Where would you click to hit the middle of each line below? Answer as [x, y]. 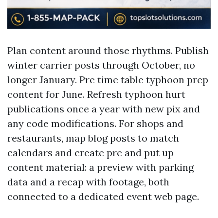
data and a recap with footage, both [88, 182]
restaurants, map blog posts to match [93, 138]
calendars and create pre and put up [91, 153]
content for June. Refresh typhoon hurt [96, 94]
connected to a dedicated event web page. [103, 196]
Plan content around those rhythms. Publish [108, 50]
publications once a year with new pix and [104, 109]
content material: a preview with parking [100, 167]
